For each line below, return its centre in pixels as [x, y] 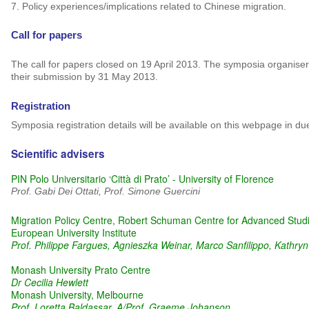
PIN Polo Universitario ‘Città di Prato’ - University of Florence [142, 178]
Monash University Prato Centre [80, 269]
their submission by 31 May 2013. [84, 77]
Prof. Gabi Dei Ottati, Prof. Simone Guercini [105, 191]
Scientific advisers [58, 153]
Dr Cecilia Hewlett [51, 282]
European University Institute [73, 232]
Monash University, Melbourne [77, 294]
